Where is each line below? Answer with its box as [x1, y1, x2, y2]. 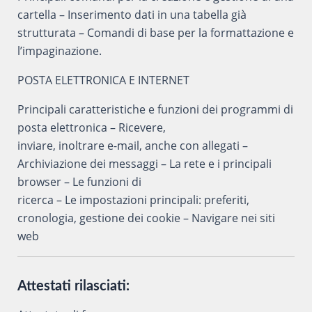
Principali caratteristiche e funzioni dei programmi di [17, 101, 293, 117]
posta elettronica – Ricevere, [17, 119, 166, 135]
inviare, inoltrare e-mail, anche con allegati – [17, 137, 248, 153]
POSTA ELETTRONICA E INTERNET [17, 72, 189, 88]
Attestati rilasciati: [17, 279, 130, 293]
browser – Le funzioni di [17, 173, 141, 189]
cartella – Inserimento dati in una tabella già [17, 6, 247, 22]
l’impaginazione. [17, 42, 102, 58]
